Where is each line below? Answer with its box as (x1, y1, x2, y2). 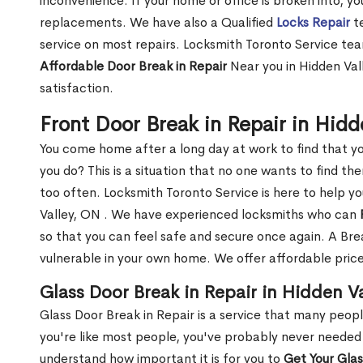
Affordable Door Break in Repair (40, 58, 227, 75)
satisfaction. (40, 79, 113, 97)
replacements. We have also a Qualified (40, 14, 276, 32)
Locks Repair (276, 14, 350, 32)
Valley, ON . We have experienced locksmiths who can (40, 206, 360, 224)
